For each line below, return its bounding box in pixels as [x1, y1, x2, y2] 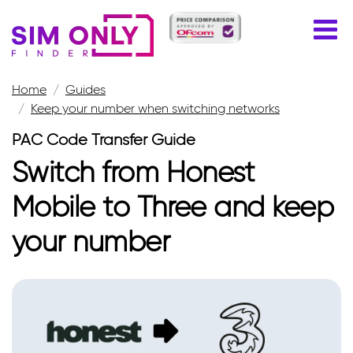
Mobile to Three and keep [12, 189, 334, 224]
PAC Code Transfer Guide [12, 130, 195, 149]
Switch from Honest [12, 154, 255, 189]
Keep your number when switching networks [31, 101, 280, 116]
